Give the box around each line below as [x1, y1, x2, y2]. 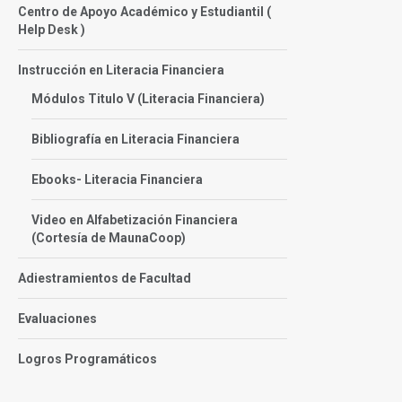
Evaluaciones [18, 311, 97, 326]
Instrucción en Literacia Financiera [18, 63, 224, 77]
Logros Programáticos [18, 352, 157, 366]
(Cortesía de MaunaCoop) [31, 231, 186, 245]
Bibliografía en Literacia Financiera [31, 132, 240, 146]
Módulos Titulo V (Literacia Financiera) [31, 92, 265, 106]
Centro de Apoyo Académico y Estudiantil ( [18, 4, 271, 19]
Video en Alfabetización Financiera [31, 213, 238, 227]
